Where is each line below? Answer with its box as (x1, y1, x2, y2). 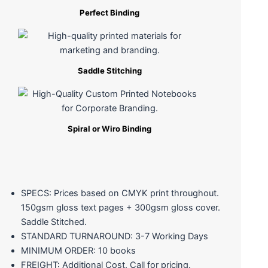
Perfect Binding (80, 7, 140, 17)
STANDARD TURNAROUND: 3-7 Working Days (20, 230, 208, 242)
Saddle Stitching (77, 65, 142, 75)
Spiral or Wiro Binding (68, 123, 152, 133)
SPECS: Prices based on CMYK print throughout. (20, 187, 219, 199)
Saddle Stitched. (20, 216, 87, 227)
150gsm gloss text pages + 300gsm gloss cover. (20, 202, 220, 213)
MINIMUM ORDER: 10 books (20, 245, 136, 256)
